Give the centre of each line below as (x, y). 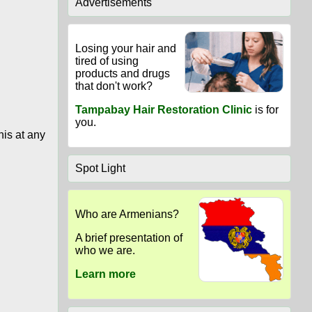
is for (265, 110)
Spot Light (100, 169)
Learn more (105, 274)
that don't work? (114, 86)
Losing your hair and (125, 49)
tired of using (107, 61)
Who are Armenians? (127, 214)
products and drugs (122, 74)
